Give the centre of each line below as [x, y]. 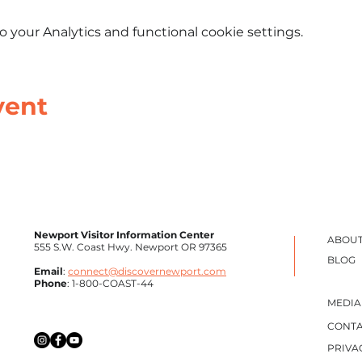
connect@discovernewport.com [147, 271]
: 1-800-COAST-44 [110, 283]
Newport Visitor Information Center [124, 235]
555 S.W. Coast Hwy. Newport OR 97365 [130, 247]
